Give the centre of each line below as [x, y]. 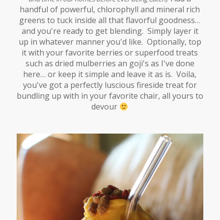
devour [106, 107]
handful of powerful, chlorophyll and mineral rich [110, 10]
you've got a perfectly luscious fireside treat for [110, 85]
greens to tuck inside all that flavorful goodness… [110, 20]
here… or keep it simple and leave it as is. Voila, [110, 74]
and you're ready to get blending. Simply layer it [110, 31]
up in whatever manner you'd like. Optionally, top [110, 42]
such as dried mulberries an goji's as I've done [110, 64]
